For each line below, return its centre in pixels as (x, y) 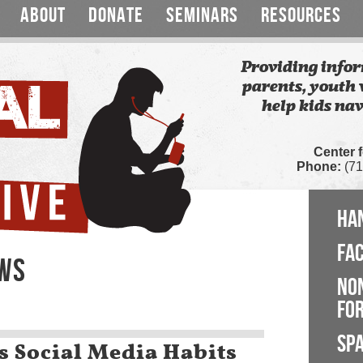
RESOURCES (301, 16)
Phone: (319, 167)
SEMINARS (202, 16)
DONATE (116, 16)
